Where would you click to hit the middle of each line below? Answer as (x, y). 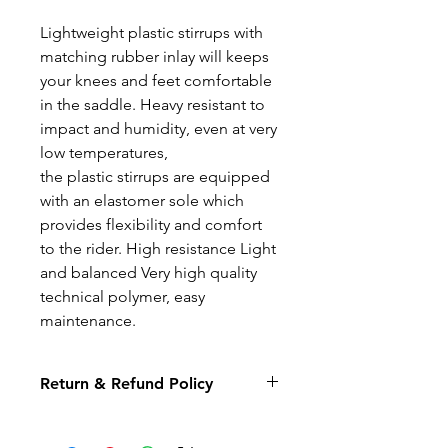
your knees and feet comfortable (156, 80)
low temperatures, (104, 152)
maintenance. (88, 320)
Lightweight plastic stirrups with (151, 32)
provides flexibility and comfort (151, 224)
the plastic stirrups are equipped (155, 176)
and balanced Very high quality (148, 272)
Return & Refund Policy (126, 383)
